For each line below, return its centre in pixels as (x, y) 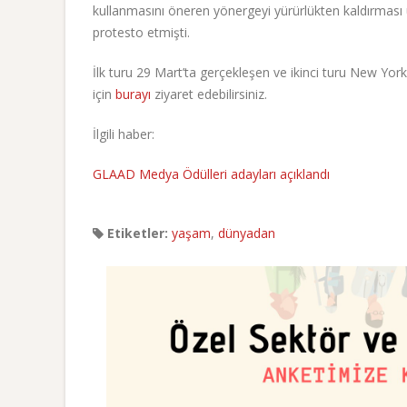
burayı (133, 94)
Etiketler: (136, 233)
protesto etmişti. (141, 33)
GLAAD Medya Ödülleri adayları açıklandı (211, 174)
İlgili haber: (124, 134)
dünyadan (247, 233)
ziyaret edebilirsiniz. (209, 94)
